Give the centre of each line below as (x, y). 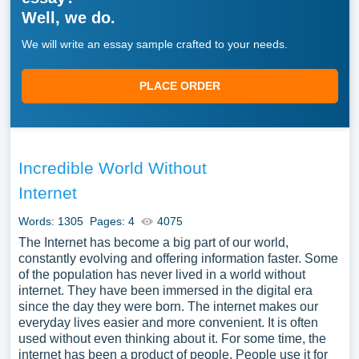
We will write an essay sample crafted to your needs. (154, 44)
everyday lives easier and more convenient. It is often (168, 323)
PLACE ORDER (179, 86)
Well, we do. (68, 18)
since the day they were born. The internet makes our (168, 307)
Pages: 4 (112, 221)
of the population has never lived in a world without (161, 274)
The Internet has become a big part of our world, (153, 242)
